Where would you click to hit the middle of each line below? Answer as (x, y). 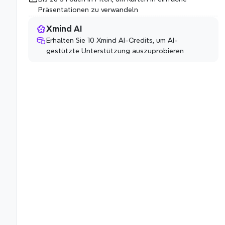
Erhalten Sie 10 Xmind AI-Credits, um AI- (112, 40)
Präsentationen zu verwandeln (88, 10)
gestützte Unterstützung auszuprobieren (115, 51)
